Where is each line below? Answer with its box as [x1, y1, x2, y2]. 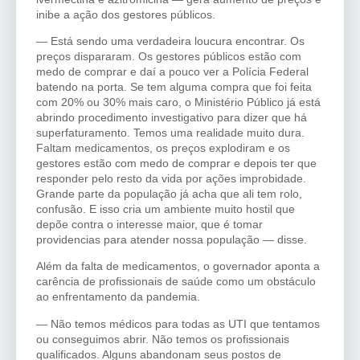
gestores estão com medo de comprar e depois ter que [36, 157, 317, 170]
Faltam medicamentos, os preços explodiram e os [36, 141, 290, 155]
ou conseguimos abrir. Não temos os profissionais [36, 332, 289, 346]
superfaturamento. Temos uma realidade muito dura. [36, 126, 305, 140]
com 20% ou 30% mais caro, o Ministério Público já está [36, 96, 321, 109]
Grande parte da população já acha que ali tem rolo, [36, 187, 302, 201]
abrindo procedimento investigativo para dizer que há [36, 111, 307, 125]
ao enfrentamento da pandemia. [36, 290, 200, 304]
